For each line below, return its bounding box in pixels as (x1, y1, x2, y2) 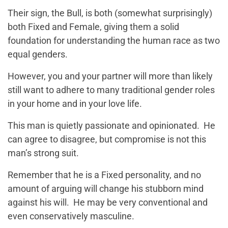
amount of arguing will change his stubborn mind (8, 183, 204, 194)
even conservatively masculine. (8, 211, 134, 221)
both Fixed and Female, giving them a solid (8, 21, 179, 32)
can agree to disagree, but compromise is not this (8, 134, 206, 145)
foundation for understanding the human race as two (8, 35, 220, 46)
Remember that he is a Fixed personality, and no (8, 169, 201, 180)
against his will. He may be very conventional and (8, 197, 208, 208)
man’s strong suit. (8, 148, 79, 158)
